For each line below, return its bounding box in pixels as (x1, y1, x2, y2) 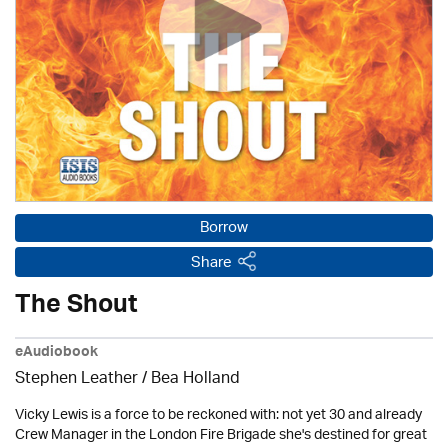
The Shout (15, 282, 137, 333)
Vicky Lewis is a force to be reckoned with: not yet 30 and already (15, 399, 422, 431)
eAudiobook (15, 339, 98, 368)
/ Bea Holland (138, 362, 240, 396)
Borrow (200, 212, 248, 244)
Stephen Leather (15, 362, 138, 396)
